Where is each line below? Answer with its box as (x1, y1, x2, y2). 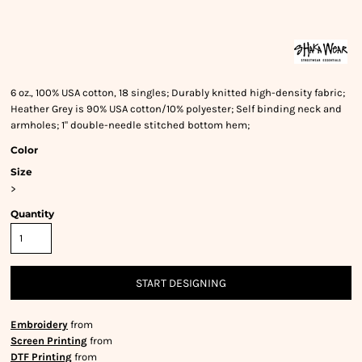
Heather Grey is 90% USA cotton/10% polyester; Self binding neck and (11, 103, 342, 115)
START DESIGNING (136, 276, 226, 291)
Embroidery (11, 318, 68, 330)
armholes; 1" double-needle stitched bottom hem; (11, 119, 250, 131)
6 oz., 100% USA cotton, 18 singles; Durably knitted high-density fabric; (11, 86, 345, 99)
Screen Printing (11, 335, 87, 347)
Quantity (11, 208, 54, 220)
